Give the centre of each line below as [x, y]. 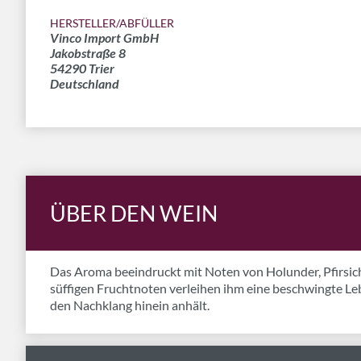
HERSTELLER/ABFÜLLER [112, 23]
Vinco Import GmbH [104, 37]
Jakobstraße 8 [88, 53]
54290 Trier [82, 68]
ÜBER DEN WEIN [134, 213]
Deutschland [85, 83]
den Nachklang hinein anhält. [130, 305]
